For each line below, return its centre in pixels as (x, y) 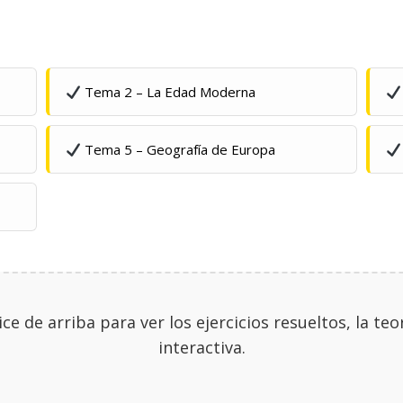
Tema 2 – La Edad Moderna (168, 92)
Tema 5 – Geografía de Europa (178, 149)
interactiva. (201, 347)
